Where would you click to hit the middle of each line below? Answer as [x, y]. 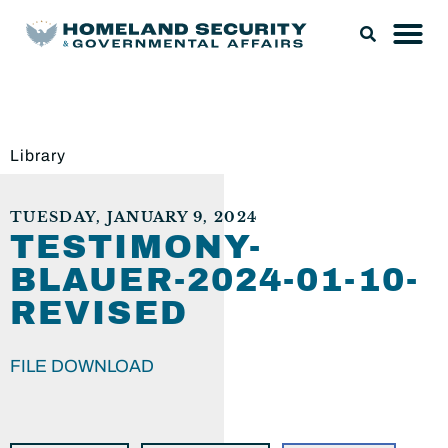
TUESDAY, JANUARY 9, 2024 [134, 217]
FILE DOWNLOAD [82, 366]
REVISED [99, 313]
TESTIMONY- [136, 247]
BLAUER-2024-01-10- [214, 280]
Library [38, 155]
